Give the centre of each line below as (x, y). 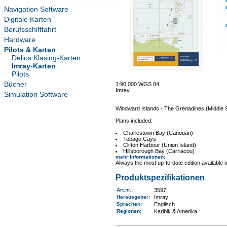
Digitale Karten (28, 19)
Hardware (20, 40)
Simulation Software (36, 94)
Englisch (164, 204)
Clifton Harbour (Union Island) (160, 145)
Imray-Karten (34, 66)
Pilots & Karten (30, 50)
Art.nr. (124, 190)
